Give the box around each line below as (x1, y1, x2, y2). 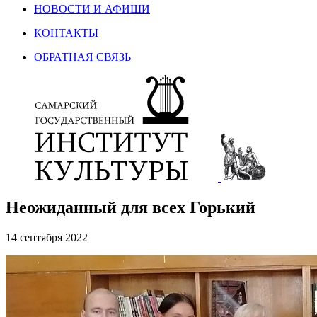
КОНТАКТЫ (34, 27, 98, 39)
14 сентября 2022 (6, 231, 88, 243)
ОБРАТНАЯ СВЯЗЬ (34, 51, 131, 63)
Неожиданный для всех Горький (6, 197, 255, 217)
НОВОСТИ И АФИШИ (34, 3, 150, 15)
